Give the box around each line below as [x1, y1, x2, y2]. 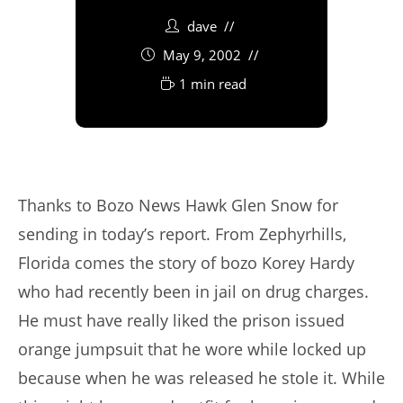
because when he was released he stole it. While [18, 367, 385, 390]
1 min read [179, 75, 246, 94]
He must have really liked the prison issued [18, 309, 345, 332]
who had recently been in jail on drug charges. [18, 281, 369, 303]
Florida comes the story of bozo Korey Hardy [18, 252, 354, 274]
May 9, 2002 [163, 46, 241, 65]
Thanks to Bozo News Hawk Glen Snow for [18, 194, 338, 217]
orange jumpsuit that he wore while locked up [18, 338, 366, 361]
